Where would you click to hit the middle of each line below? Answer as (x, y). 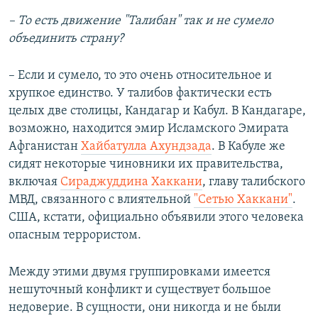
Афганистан (45, 147)
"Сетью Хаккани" (243, 200)
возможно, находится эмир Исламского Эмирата (149, 129)
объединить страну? (66, 39)
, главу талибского (254, 182)
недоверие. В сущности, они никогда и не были (145, 308)
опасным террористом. (75, 236)
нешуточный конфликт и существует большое (140, 290)
